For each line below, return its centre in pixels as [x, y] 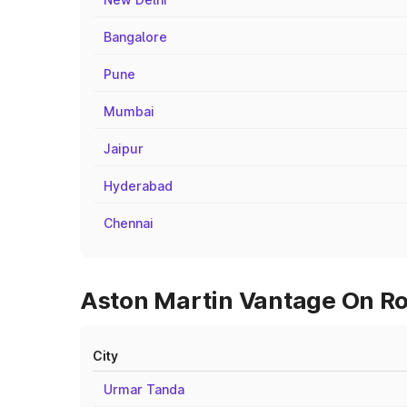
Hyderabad [138, 186]
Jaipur [124, 149]
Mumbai [129, 111]
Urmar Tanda [144, 389]
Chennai [129, 223]
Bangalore [135, 37]
